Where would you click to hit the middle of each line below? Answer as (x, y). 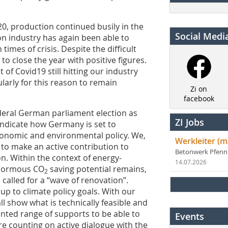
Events (190, 217)
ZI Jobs (190, 122)
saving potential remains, (97, 169)
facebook (199, 99)
